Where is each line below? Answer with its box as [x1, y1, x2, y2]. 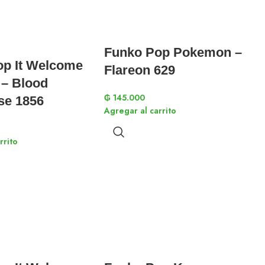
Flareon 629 [104, 63, 175, 77]
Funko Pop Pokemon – [104, 45, 242, 60]
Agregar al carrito [104, 105, 176, 117]
